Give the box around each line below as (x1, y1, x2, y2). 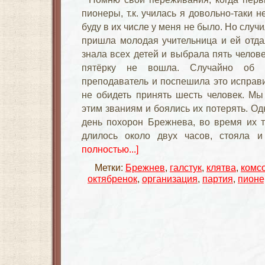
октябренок (88, 173, 137, 184)
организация (142, 173, 198, 184)
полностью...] (82, 144, 138, 154)
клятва (206, 162, 236, 173)
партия (202, 173, 233, 184)
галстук (170, 162, 202, 173)
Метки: (95, 162, 125, 173)
